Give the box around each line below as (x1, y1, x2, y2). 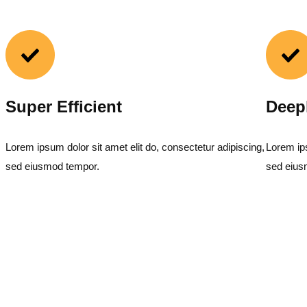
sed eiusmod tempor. (5, 160, 99, 172)
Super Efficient (5, 97, 122, 116)
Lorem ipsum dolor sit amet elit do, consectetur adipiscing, (5, 141, 265, 153)
